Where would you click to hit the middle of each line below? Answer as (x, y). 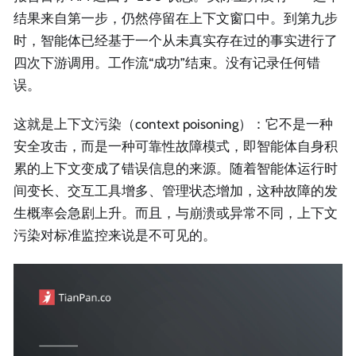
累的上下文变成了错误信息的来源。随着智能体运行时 (176, 169)
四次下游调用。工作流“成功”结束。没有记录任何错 (167, 63)
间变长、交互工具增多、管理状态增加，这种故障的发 (176, 191)
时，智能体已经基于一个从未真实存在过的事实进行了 (176, 41)
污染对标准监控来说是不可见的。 (115, 236)
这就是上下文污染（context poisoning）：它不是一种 (173, 124)
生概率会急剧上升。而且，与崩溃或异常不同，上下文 (176, 213)
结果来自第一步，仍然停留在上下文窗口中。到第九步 (176, 19)
